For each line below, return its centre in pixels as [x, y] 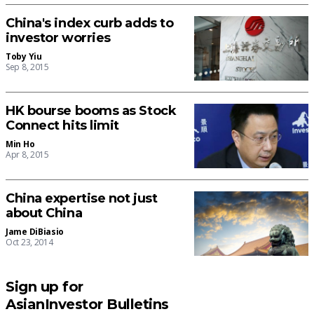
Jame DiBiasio [35, 232]
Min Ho [20, 144]
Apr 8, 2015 [27, 155]
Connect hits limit [62, 126]
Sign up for [45, 287]
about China [44, 213]
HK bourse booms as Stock [91, 111]
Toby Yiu [24, 57]
